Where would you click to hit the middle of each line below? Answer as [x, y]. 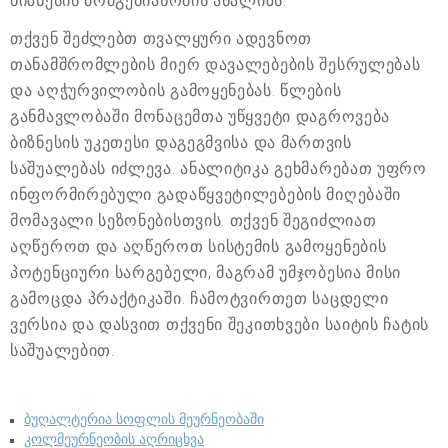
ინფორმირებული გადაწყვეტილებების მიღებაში [206, 195]
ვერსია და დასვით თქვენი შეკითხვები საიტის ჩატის [219, 325]
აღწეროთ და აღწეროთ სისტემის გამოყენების [198, 247]
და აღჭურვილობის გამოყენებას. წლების [176, 91]
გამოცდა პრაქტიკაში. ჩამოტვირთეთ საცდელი [199, 299]
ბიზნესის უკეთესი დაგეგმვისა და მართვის [181, 143]
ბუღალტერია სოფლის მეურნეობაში [144, 420]
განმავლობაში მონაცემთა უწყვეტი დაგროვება [200, 117]
